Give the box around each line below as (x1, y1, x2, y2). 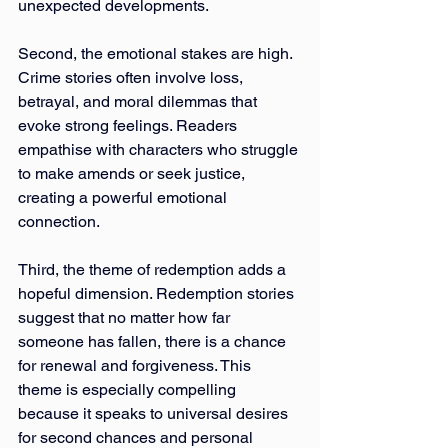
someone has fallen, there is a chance (18, 331, 290, 351)
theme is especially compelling (18, 379, 240, 399)
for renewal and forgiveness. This (18, 355, 255, 375)
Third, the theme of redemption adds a (18, 259, 290, 279)
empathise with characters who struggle (18, 139, 302, 159)
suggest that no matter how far (18, 307, 234, 327)
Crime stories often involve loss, (18, 67, 247, 87)
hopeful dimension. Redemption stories (18, 283, 298, 303)
